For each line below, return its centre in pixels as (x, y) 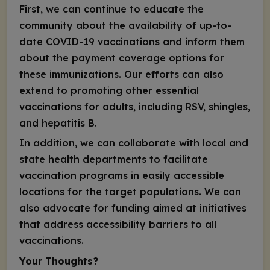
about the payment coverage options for (122, 58)
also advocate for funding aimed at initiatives (133, 208)
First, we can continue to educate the (111, 9)
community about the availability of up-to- (125, 25)
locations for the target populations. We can (130, 192)
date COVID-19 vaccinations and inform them (132, 41)
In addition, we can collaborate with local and (134, 143)
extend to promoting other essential (109, 90)
